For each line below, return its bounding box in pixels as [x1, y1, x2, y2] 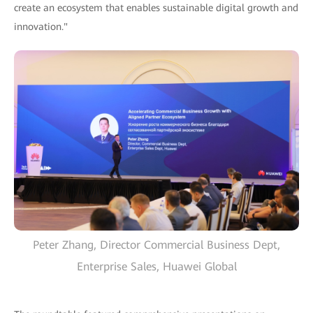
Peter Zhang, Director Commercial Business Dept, [33, 238, 280, 252]
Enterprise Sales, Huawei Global [76, 260, 237, 274]
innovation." [14, 21, 68, 33]
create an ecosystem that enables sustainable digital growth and [14, 2, 298, 14]
